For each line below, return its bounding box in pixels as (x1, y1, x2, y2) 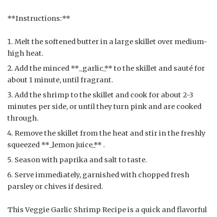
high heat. (7, 48, 44, 58)
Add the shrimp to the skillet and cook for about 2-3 (15, 90, 193, 99)
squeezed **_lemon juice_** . (7, 140, 105, 149)
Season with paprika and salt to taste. (15, 155, 147, 164)
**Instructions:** (7, 14, 70, 23)
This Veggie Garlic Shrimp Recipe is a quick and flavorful (7, 205, 207, 214)
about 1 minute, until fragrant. (7, 75, 113, 84)
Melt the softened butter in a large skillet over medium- (15, 37, 207, 46)
